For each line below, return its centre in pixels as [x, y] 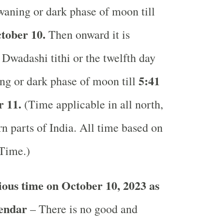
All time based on [121, 127]
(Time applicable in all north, [92, 104]
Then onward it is [87, 34]
